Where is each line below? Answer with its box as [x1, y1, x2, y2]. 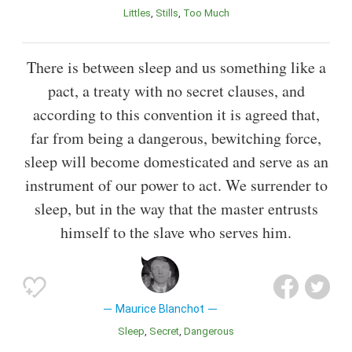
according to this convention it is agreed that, [32, 104, 320, 126]
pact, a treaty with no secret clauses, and [47, 80, 305, 102]
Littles [128, 6, 151, 19]
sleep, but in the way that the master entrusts [34, 198, 318, 220]
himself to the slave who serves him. [60, 222, 291, 244]
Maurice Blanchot [115, 302, 205, 316]
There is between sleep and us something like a [26, 57, 326, 79]
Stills [162, 6, 178, 19]
